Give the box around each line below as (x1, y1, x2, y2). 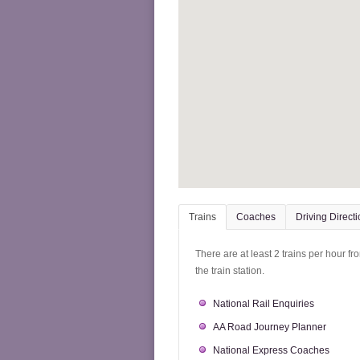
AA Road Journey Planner (213, 321, 326, 333)
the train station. (195, 265, 264, 276)
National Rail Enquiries (213, 298, 314, 309)
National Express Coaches (213, 345, 329, 356)
